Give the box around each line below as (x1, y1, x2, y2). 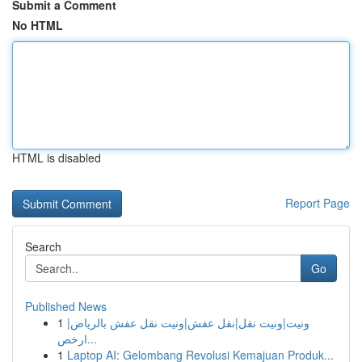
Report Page (285, 195, 350, 211)
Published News (25, 298, 107, 314)
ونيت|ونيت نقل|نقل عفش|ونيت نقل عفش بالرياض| (67, 314, 309, 330)
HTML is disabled (12, 149, 101, 166)
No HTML (12, 17, 63, 33)
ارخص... (87, 330, 97, 347)
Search (25, 238, 61, 255)
